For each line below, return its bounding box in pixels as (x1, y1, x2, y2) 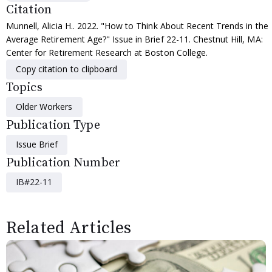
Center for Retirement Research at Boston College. (6, 46, 208, 58)
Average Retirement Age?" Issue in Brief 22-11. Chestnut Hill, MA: (6, 33, 263, 45)
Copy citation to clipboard (16, 63, 118, 75)
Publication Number (6, 155, 120, 171)
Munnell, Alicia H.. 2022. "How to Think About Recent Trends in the (6, 19, 268, 32)
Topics (6, 80, 42, 95)
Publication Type (6, 117, 100, 133)
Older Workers (16, 100, 73, 112)
